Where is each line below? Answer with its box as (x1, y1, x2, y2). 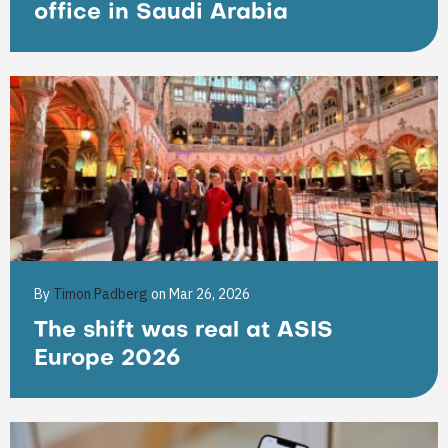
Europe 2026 (34, 349, 180, 370)
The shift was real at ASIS (34, 321, 333, 342)
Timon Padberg (53, 285, 151, 303)
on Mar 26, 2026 (151, 285, 250, 303)
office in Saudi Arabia (34, 3, 288, 24)
